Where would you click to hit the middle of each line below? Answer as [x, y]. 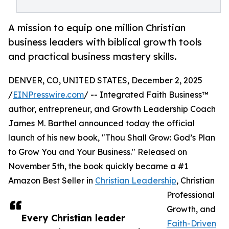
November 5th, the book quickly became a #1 [98, 166]
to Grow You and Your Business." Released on [98, 152]
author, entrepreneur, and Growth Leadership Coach [112, 109]
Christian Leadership [136, 181]
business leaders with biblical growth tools [105, 42]
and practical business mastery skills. [93, 56]
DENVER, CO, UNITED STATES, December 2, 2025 [105, 81]
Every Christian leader [73, 218]
